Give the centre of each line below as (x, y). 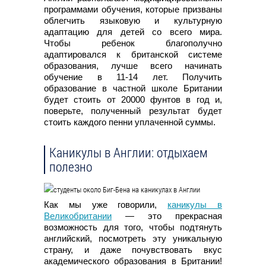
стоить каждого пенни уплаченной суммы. (130, 122)
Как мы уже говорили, (106, 204)
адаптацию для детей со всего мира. (133, 31)
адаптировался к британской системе (133, 54)
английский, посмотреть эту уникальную (133, 238)
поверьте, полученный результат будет (133, 110)
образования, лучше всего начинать (133, 65)
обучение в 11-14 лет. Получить (133, 77)
